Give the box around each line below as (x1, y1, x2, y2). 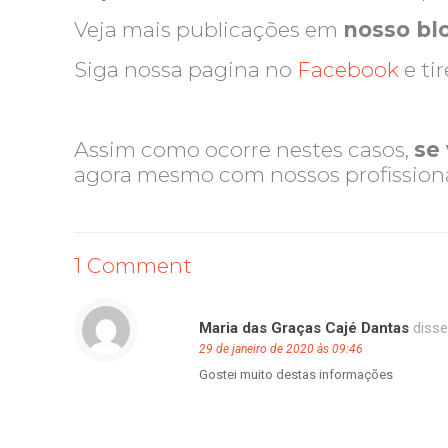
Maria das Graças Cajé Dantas (199, 319, 409, 337)
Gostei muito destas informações (199, 367, 393, 382)
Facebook (297, 57, 400, 82)
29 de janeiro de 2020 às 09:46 (199, 342, 363, 356)
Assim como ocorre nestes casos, (74, 137, 415, 162)
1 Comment (74, 253, 192, 278)
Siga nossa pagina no (74, 57, 298, 82)
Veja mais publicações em (74, 17, 344, 42)
